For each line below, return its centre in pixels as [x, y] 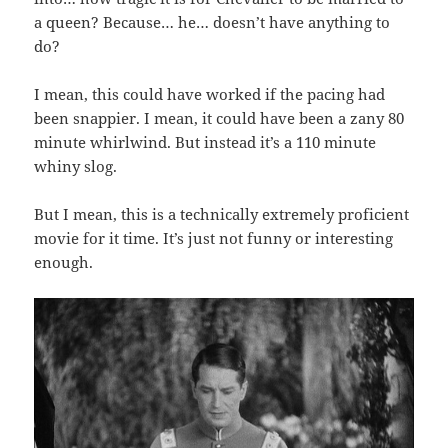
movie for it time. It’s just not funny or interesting [214, 237]
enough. [64, 261]
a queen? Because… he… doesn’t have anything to [212, 21]
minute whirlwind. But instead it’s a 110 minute [205, 141]
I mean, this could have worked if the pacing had [210, 93]
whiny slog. [76, 165]
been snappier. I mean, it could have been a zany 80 [219, 117]
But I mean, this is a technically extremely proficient [222, 213]
